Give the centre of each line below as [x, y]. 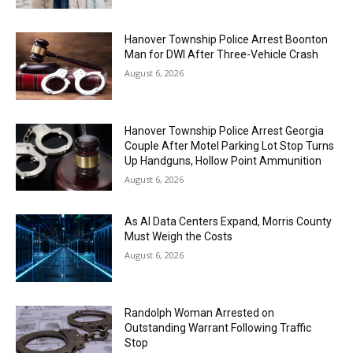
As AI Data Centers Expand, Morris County [229, 222]
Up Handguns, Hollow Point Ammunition [223, 160]
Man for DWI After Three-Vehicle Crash [222, 54]
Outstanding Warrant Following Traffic [218, 327]
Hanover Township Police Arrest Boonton [227, 39]
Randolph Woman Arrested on [200, 312]
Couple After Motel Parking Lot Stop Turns [230, 145]
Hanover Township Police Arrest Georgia [225, 130]
